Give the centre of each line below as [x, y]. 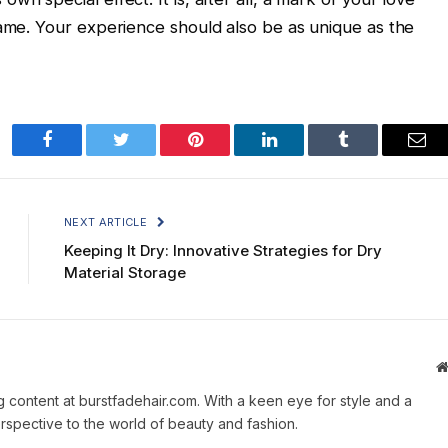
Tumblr [368, 154]
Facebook [80, 154]
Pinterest [225, 154]
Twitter [145, 154]
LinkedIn [300, 154]
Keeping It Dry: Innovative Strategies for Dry [223, 251]
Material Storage [125, 273]
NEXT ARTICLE [107, 222]
